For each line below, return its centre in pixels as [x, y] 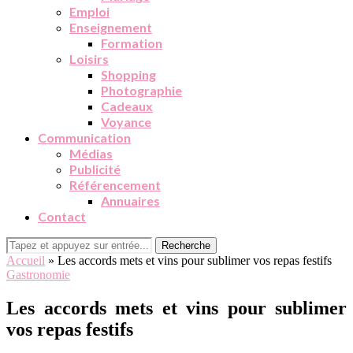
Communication [84, 137]
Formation [132, 43]
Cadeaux [127, 106]
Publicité [95, 169]
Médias [91, 153]
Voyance [126, 122]
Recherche [186, 245]
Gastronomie [38, 275]
